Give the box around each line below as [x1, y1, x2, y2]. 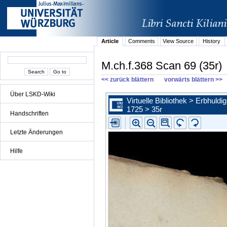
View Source [163, 38, 194, 45]
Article [101, 38, 119, 45]
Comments [128, 38, 155, 45]
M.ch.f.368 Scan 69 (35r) [101, 59, 222, 72]
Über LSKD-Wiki [10, 91, 55, 98]
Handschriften [10, 109, 49, 117]
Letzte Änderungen [10, 128, 63, 136]
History [203, 38, 221, 45]
